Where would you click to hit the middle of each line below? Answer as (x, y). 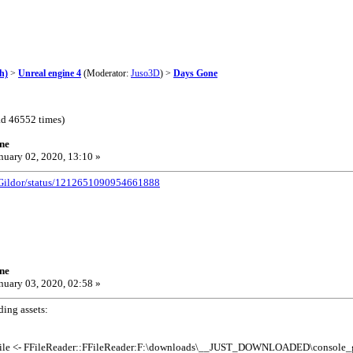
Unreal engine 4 (50, 73)
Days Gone (195, 73)
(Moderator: (106, 73)
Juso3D (145, 73)
